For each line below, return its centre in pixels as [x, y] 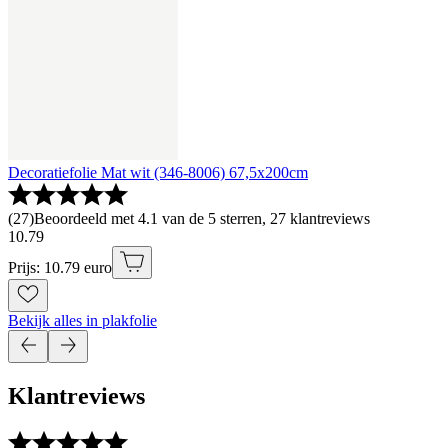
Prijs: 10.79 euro [60, 268]
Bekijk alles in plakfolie [82, 321]
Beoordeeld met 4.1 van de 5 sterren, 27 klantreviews [202, 219]
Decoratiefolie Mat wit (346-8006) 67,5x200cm [158, 173]
